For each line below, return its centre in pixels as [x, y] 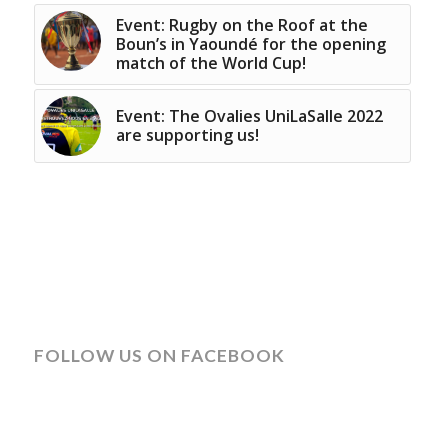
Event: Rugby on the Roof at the [241, 24]
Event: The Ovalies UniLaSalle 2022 [249, 115]
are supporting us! [187, 134]
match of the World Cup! [210, 62]
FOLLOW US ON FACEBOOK [159, 355]
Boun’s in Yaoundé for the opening [250, 43]
